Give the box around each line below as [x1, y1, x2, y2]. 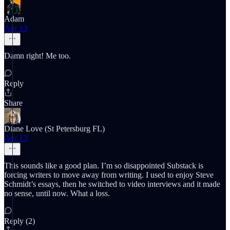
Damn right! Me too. [4, 51, 71, 60]
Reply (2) [4, 217, 35, 225]
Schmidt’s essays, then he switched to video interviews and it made [4, 180, 220, 188]
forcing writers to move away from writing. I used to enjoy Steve [4, 170, 214, 179]
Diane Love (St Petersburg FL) [4, 124, 105, 133]
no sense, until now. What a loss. [4, 189, 110, 198]
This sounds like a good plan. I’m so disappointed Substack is [4, 161, 203, 170]
